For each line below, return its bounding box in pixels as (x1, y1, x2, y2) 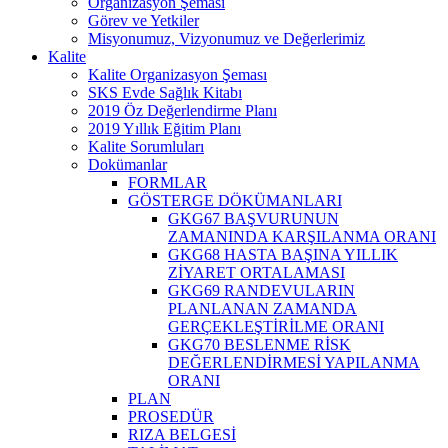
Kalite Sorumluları (88, 137, 204, 155)
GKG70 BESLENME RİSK (168, 335, 351, 353)
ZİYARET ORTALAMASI (168, 263, 345, 281)
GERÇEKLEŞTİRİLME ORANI (168, 317, 384, 335)
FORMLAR (128, 173, 207, 191)
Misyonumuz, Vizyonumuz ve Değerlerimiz (88, 29, 365, 47)
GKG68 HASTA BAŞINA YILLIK (168, 245, 398, 263)
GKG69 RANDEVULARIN (168, 281, 355, 299)
